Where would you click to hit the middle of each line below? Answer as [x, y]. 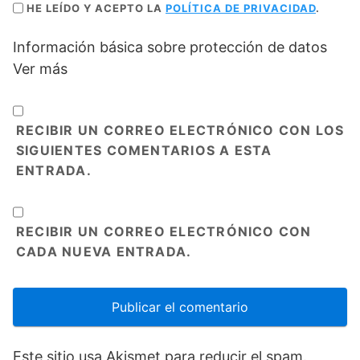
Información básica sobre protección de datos [170, 47]
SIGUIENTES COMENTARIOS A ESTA [144, 150]
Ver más [40, 68]
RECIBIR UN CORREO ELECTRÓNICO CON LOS [180, 130]
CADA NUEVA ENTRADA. [104, 251]
